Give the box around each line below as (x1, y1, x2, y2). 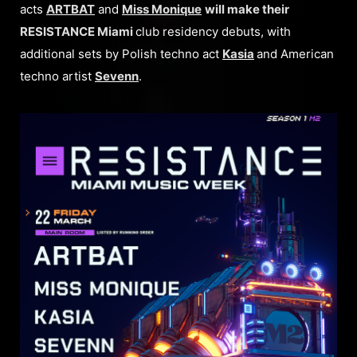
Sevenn (95, 68, 139, 84)
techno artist (20, 68, 95, 84)
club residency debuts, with (135, 23, 291, 39)
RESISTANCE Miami (20, 23, 135, 39)
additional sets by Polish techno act (20, 45, 222, 61)
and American (257, 45, 334, 61)
